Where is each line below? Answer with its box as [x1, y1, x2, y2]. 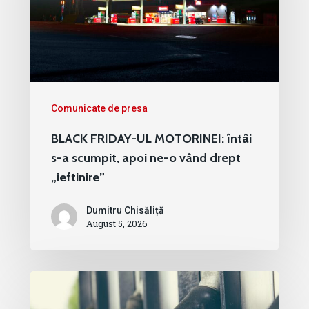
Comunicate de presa [51, 103, 148, 114]
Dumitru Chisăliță [86, 205, 164, 217]
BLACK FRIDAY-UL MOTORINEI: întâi [51, 131, 252, 147]
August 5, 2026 [86, 217, 148, 230]
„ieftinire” [51, 170, 105, 186]
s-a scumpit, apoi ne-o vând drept [51, 150, 241, 166]
